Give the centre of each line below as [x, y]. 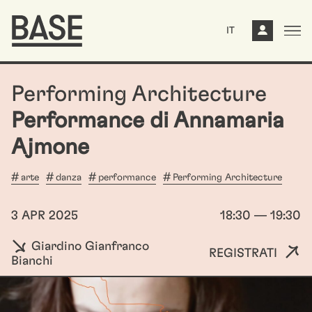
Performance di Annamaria [148, 120]
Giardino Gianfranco [88, 247]
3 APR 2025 [45, 216]
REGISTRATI [243, 253]
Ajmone [50, 147]
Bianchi [32, 261]
